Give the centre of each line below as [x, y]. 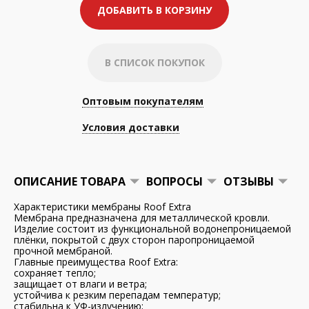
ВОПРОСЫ [175, 181]
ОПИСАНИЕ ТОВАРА [70, 181]
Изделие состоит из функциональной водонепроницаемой [152, 229]
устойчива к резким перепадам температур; [117, 295]
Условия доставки [130, 127]
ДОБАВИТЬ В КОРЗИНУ [154, 10]
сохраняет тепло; [55, 273]
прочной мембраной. [63, 251]
